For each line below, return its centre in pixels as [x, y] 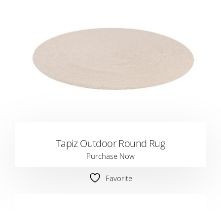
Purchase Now [110, 156]
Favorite [119, 178]
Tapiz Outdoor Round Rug [110, 143]
